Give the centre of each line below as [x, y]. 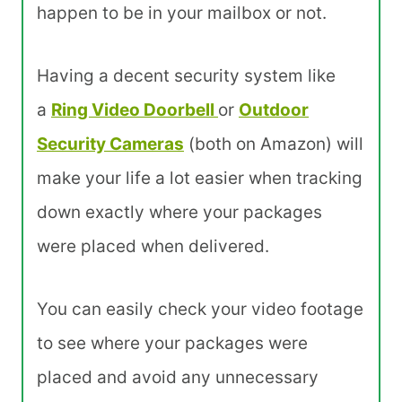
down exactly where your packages [179, 213]
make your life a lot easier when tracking [200, 179]
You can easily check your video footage [200, 310]
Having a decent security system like [186, 76]
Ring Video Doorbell [135, 110]
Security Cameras [110, 144]
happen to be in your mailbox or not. [182, 13]
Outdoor [274, 110]
